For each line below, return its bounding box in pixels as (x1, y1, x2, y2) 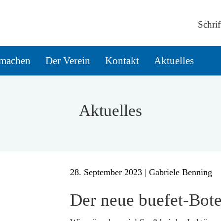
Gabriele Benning (148, 167, 212, 177)
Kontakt (105, 55, 139, 67)
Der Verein (45, 55, 90, 67)
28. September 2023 (70, 167, 142, 177)
